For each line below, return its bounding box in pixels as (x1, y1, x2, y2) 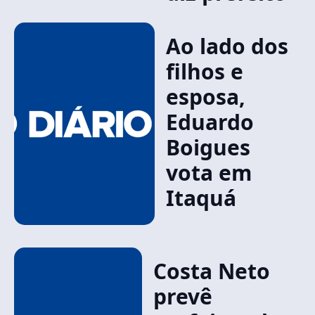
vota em (165, 158, 252, 187)
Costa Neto (153, 257, 270, 285)
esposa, (165, 82, 245, 111)
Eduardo (165, 108, 254, 136)
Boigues (165, 133, 250, 162)
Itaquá (165, 184, 236, 212)
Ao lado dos (165, 32, 288, 60)
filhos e (165, 57, 243, 86)
